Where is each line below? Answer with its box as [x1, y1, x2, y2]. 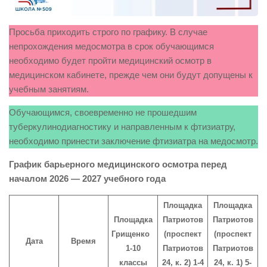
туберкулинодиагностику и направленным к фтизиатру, [9, 121, 235, 132]
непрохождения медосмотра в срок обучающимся [9, 41, 214, 51]
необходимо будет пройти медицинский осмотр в [9, 55, 212, 66]
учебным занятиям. [9, 83, 89, 94]
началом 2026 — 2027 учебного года [9, 173, 166, 184]
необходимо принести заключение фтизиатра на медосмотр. [9, 135, 258, 146]
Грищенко [111, 229, 154, 238]
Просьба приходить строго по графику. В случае [9, 26, 207, 37]
